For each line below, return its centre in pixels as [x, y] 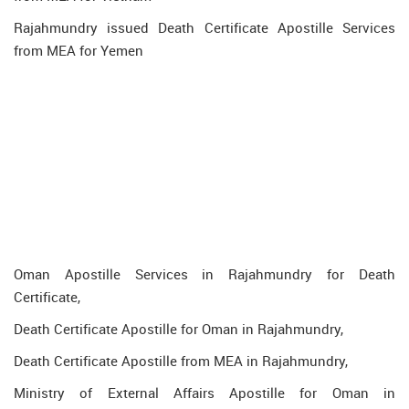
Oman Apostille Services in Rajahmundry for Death [204, 274]
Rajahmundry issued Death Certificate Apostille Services [204, 27]
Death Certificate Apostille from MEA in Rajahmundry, [181, 361]
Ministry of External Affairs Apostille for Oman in [204, 393]
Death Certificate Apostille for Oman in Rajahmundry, [178, 329]
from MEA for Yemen [79, 50]
